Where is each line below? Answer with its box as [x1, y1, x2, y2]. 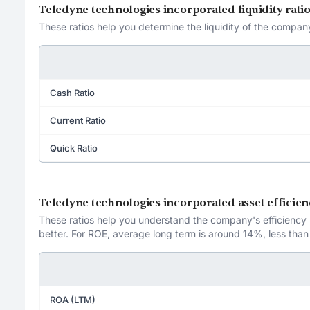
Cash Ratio [50, 86, 95, 98]
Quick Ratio [50, 142, 98, 154]
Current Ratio [50, 114, 106, 126]
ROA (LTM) [50, 293, 95, 305]
